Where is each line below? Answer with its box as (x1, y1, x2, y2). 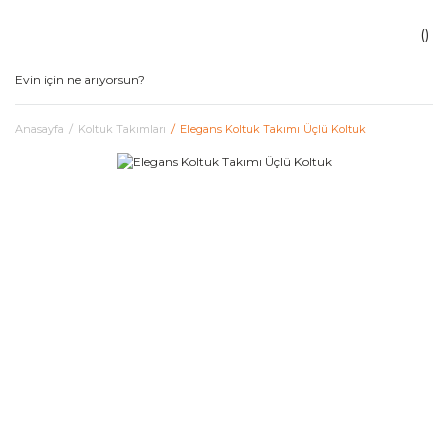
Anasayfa (15, 122, 64, 136)
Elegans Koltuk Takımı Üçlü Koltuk (180, 122, 366, 136)
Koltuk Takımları (78, 122, 166, 136)
